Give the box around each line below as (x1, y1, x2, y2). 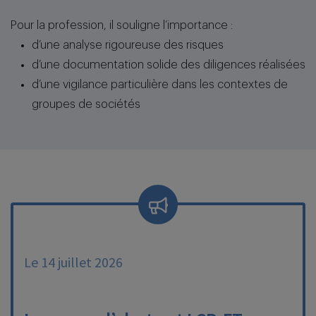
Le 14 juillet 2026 (24, 253, 123, 271)
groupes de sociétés (32, 99, 140, 110)
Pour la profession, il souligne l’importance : (11, 20, 233, 31)
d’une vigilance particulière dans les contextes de (32, 79, 288, 90)
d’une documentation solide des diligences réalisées (32, 59, 305, 71)
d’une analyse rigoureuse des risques (32, 39, 224, 51)
